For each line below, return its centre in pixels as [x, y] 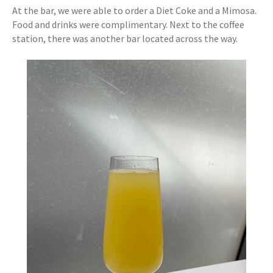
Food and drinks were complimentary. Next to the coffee [128, 24]
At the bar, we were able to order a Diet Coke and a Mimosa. [134, 10]
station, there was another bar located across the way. [125, 38]
